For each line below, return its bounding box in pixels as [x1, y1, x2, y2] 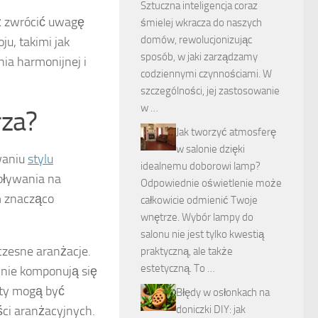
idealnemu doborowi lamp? [141, 160, 261, 172]
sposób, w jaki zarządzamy [141, 50, 258, 63]
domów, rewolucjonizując [141, 33, 252, 46]
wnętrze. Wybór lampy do [141, 211, 253, 224]
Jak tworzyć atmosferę [176, 126, 276, 138]
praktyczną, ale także [141, 245, 233, 258]
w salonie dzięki [176, 143, 245, 155]
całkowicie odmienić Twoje [141, 194, 258, 207]
